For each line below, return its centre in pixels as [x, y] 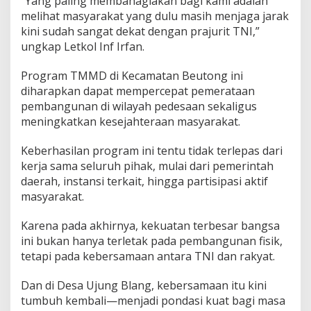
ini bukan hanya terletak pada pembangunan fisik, [152, 241]
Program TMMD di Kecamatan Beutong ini [132, 75]
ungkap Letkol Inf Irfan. [83, 46]
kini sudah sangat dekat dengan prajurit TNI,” [140, 31]
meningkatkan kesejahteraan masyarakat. [131, 121]
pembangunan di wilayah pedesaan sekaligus [139, 106]
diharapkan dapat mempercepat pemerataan [138, 91]
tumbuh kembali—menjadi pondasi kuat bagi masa [153, 300]
